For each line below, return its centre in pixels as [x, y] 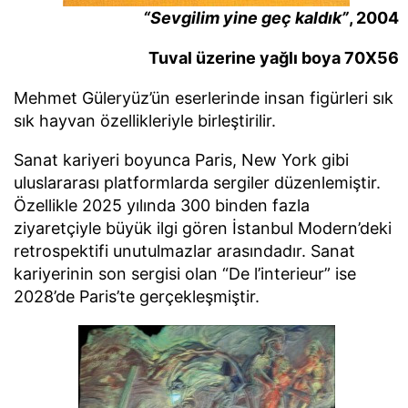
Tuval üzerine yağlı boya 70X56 [274, 57]
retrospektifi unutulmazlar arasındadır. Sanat [184, 251]
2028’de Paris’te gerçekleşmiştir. [137, 297]
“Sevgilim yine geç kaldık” [246, 18]
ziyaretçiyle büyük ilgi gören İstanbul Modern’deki [203, 229]
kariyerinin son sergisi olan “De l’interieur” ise [185, 274]
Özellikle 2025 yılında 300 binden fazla [162, 206]
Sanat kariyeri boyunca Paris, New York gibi [181, 160]
